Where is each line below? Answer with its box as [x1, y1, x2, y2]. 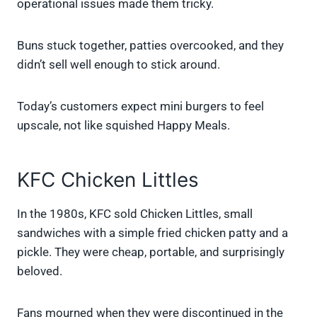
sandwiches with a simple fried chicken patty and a [17, 226, 288, 241]
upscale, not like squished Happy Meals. [17, 118, 230, 133]
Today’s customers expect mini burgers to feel [17, 99, 264, 114]
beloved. [17, 264, 62, 279]
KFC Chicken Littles [17, 168, 199, 192]
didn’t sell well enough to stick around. [17, 57, 220, 72]
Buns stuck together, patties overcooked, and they [17, 38, 284, 53]
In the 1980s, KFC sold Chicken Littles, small [17, 207, 253, 221]
